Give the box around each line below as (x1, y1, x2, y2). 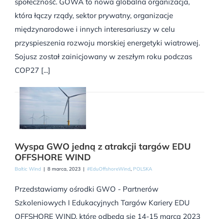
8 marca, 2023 (47, 165, 81, 172)
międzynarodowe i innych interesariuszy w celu (15, 24, 175, 34)
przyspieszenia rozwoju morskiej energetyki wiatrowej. (15, 38, 200, 48)
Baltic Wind (15, 165, 41, 172)
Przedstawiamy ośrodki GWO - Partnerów (15, 184, 158, 194)
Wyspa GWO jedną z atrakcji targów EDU (15, 140, 191, 152)
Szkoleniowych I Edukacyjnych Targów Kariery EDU (15, 197, 190, 207)
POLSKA (133, 165, 152, 172)
